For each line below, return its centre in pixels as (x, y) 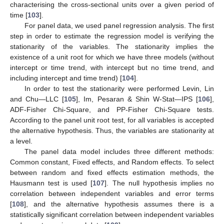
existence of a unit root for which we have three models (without (112, 57)
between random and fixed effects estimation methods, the (112, 172)
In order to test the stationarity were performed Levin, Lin (119, 88)
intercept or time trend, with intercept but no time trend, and (112, 67)
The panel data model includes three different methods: (119, 151)
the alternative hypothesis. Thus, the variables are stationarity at (112, 130)
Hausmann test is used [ (51, 183)
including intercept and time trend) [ (66, 78)
